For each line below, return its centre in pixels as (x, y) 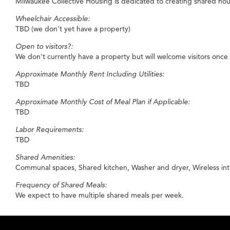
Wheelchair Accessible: (53, 18)
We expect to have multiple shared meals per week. (100, 195)
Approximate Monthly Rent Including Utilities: (90, 74)
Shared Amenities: (45, 157)
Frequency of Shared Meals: (61, 185)
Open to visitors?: (44, 46)
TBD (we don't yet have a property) (73, 28)
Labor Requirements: (50, 129)
